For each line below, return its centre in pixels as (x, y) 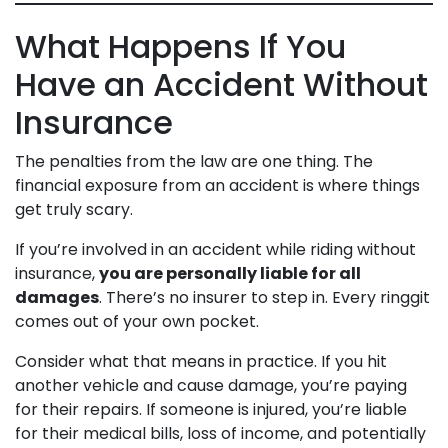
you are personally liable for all (230, 273)
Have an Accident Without (221, 84)
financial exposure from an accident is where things (217, 185)
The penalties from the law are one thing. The (194, 161)
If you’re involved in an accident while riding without (215, 249)
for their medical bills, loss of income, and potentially (220, 433)
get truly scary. (74, 209)
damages (57, 297)
